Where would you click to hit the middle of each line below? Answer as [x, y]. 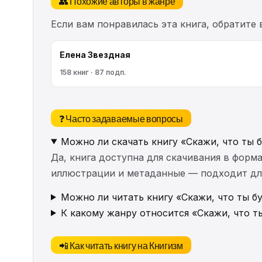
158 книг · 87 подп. [93, 72]
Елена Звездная [95, 54]
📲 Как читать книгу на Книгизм [121, 245]
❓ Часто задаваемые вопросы [121, 118]
